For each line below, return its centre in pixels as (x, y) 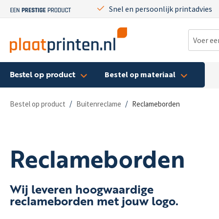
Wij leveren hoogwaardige (82, 189)
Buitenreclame (99, 104)
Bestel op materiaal (140, 74)
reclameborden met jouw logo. (94, 201)
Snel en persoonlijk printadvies (161, 9)
